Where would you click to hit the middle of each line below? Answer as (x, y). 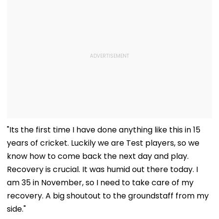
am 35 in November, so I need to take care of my (100, 182)
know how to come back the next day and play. (98, 156)
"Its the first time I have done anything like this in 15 (104, 130)
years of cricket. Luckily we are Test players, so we (103, 143)
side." (16, 209)
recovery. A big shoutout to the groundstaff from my (108, 196)
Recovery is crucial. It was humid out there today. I (102, 169)
